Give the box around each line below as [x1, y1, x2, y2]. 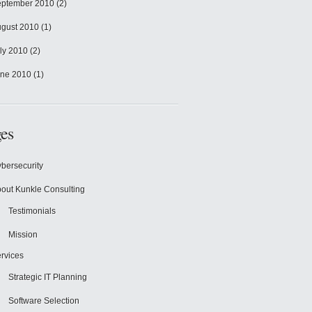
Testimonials [8, 206, 56, 216]
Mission [8, 230, 38, 240]
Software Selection [8, 296, 79, 306]
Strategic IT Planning [8, 272, 87, 282]
